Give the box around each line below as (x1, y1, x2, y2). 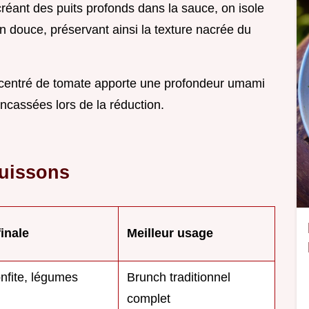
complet (127, 292, 170, 306)
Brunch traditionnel (127, 270, 230, 285)
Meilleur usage (127, 226, 213, 241)
